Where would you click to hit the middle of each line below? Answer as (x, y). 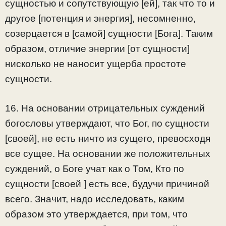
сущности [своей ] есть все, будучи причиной (107, 184)
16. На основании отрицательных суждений (105, 108)
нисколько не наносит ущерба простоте (96, 64)
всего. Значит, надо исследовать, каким (95, 199)
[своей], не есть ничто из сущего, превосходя (108, 139)
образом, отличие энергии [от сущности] (97, 48)
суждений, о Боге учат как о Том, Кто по (95, 169)
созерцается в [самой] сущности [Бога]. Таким (109, 33)
